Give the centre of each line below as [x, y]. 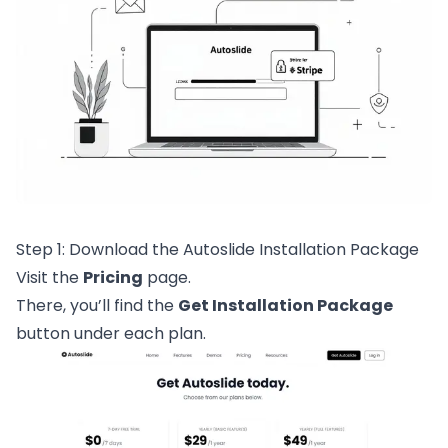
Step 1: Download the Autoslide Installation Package [217, 249]
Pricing [113, 277]
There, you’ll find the [97, 305]
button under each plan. [111, 333]
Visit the [49, 277]
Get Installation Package [285, 305]
